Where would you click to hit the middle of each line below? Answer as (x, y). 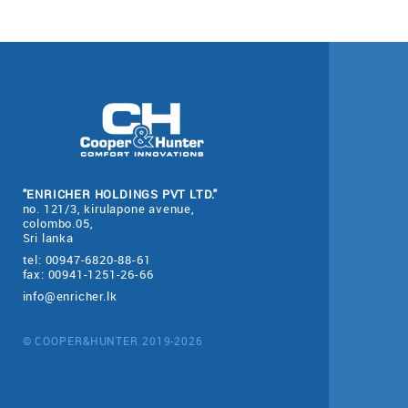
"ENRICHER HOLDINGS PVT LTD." (120, 194)
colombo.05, (58, 223)
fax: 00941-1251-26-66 (88, 274)
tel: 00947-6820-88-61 (87, 260)
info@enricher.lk (70, 296)
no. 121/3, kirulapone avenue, (108, 209)
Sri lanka (48, 238)
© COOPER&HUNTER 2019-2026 (112, 341)
